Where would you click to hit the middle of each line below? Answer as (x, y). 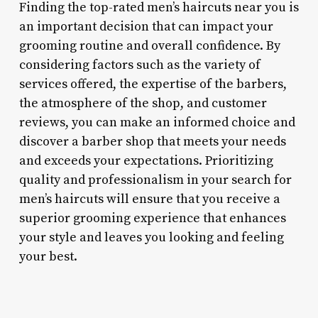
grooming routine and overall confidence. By (149, 45)
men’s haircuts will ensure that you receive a (149, 199)
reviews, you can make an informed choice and (157, 122)
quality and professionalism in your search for (155, 180)
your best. (48, 256)
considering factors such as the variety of (139, 65)
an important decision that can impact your (146, 26)
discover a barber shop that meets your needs (152, 141)
